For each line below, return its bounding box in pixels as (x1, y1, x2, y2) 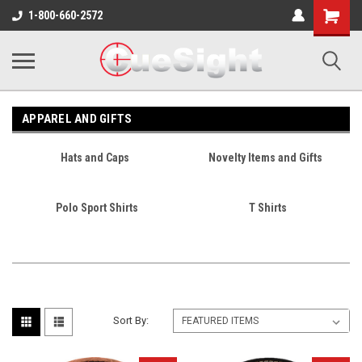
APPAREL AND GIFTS (22, 112, 133, 126)
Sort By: (113, 314, 149, 326)
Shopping (314, 6, 360, 19)
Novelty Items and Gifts (208, 151, 322, 164)
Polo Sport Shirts (55, 201, 138, 214)
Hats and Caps (60, 151, 129, 164)
